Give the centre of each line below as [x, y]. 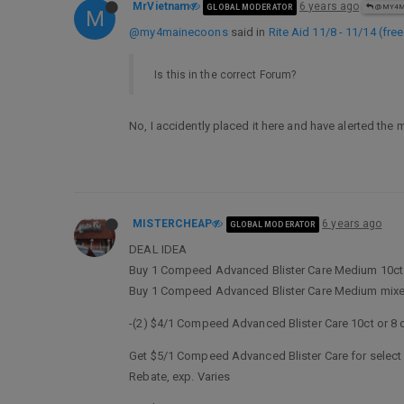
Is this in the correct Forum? [225, 74]
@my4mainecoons [179, 32]
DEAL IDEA [158, 249]
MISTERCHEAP [173, 224]
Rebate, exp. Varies [180, 376]
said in [248, 32]
